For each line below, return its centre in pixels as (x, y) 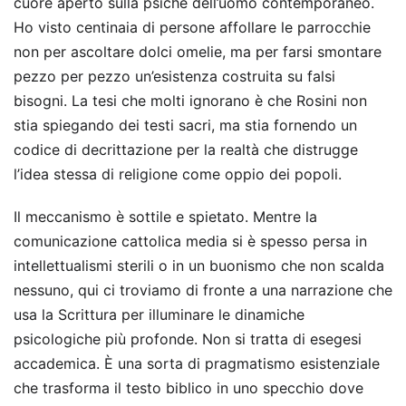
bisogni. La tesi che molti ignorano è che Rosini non (190, 101)
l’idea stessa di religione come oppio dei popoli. (178, 174)
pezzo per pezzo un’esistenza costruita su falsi (174, 77)
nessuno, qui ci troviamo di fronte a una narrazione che (203, 290)
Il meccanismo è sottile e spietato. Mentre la (165, 217)
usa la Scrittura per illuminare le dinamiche (159, 315)
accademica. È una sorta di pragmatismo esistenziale (197, 364)
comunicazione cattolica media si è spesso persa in (190, 242)
